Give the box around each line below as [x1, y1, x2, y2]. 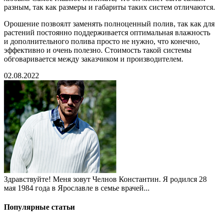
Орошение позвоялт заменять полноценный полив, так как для [4, 19, 215, 28]
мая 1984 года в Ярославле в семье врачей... [4, 183, 150, 192]
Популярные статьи [4, 203, 75, 212]
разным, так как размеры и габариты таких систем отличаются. [4, 2, 215, 11]
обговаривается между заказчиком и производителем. [4, 54, 183, 63]
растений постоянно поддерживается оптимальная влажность [4, 28, 210, 37]
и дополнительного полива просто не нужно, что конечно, [4, 37, 200, 45]
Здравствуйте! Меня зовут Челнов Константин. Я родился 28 [4, 175, 207, 183]
